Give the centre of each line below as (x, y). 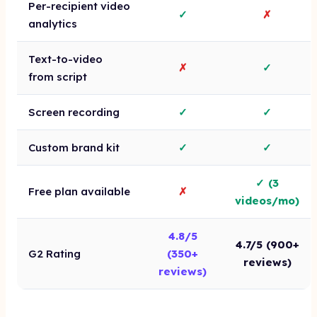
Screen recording (74, 112)
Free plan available (79, 191)
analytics (53, 24)
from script (58, 77)
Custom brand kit (74, 148)
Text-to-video (65, 59)
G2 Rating (54, 254)
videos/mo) (267, 201)
